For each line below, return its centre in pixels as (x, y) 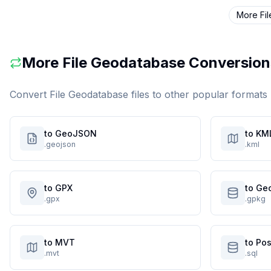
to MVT (60, 242)
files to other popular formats (198, 94)
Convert (30, 94)
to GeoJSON (70, 133)
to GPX (58, 188)
